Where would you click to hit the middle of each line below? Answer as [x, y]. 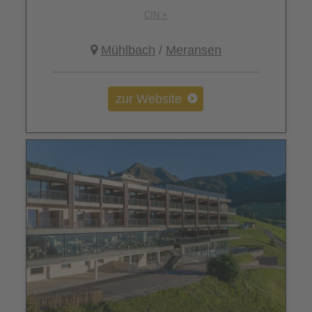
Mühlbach [128, 50]
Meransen [193, 50]
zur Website [149, 99]
